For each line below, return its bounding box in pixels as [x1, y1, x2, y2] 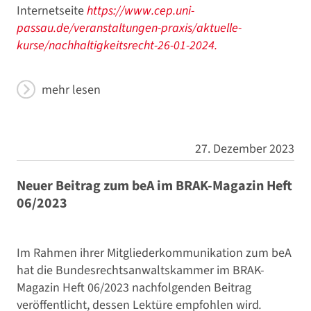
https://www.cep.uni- [87, 2, 194, 20]
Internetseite [17, 2, 87, 20]
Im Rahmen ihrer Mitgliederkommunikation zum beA [17, 244, 292, 262]
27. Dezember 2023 [195, 140, 294, 158]
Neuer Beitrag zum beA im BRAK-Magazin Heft [17, 176, 292, 196]
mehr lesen [42, 81, 101, 99]
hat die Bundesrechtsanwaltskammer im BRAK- [17, 261, 264, 279]
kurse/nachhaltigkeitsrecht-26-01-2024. [17, 37, 217, 55]
